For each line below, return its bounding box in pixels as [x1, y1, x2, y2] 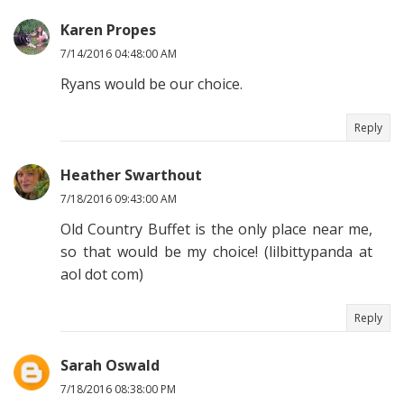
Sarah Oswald [60, 355, 160, 376]
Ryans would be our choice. [60, 74, 243, 95]
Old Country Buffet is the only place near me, [60, 219, 372, 240]
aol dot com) [60, 264, 143, 285]
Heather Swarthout [60, 165, 202, 186]
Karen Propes [60, 20, 156, 41]
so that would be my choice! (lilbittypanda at [60, 242, 372, 262]
